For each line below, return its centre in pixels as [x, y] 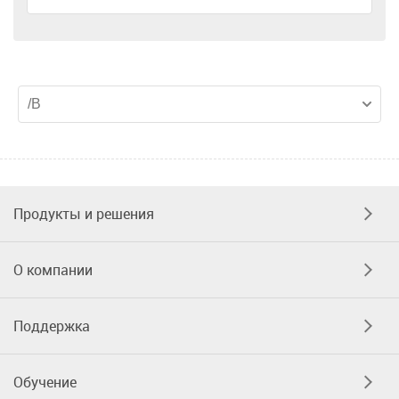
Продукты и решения [84, 214]
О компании [53, 270]
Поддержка [52, 326]
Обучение [45, 382]
